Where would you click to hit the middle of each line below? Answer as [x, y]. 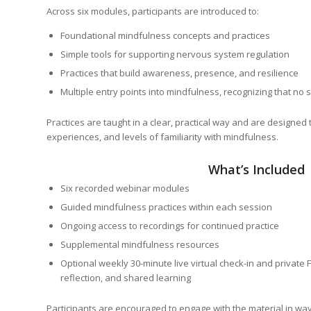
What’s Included [257, 170]
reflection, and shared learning [126, 278]
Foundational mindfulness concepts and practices [165, 36]
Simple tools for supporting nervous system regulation [175, 54]
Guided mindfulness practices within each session [166, 207]
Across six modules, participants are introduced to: [153, 11]
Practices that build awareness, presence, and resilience [179, 73]
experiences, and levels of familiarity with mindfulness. [162, 137]
